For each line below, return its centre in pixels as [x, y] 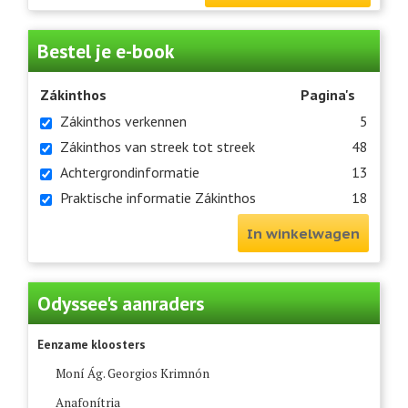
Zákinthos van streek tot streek [158, 147]
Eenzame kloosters [92, 345]
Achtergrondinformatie [130, 173]
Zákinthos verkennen [123, 122]
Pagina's [328, 95]
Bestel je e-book [106, 51]
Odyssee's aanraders [121, 304]
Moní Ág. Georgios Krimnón [133, 374]
